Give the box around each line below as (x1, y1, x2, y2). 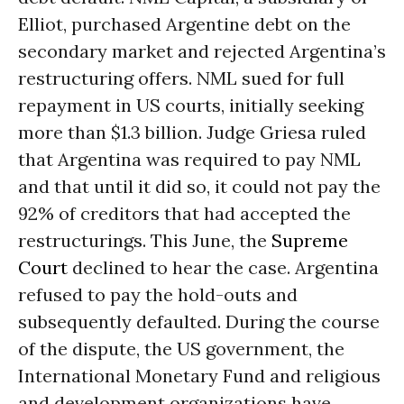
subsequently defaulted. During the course (18, 310, 380, 333)
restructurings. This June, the (18, 229, 271, 252)
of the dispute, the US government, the (18, 337, 344, 360)
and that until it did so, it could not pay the (18, 175, 381, 197)
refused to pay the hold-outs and (18, 283, 298, 306)
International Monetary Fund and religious (18, 364, 381, 387)
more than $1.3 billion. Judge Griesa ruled (18, 121, 366, 143)
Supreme (271, 229, 348, 252)
